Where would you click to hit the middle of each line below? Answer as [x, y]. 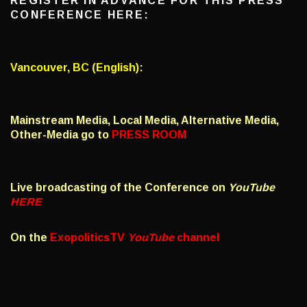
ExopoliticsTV [89, 238]
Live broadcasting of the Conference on [119, 188]
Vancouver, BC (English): [77, 68]
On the [29, 238]
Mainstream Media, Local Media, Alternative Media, [145, 121]
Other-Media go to [60, 135]
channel [197, 238]
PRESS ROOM [149, 135]
